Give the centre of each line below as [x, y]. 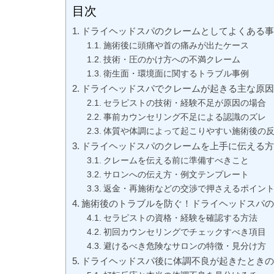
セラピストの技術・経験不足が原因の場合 [184, 103]
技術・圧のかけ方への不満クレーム [172, 60]
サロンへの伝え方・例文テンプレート [176, 175]
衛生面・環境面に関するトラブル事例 [176, 74]
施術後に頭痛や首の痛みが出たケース [176, 46]
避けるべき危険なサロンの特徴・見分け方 [184, 246]
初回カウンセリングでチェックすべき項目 [184, 232]
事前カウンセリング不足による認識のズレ [184, 117]
